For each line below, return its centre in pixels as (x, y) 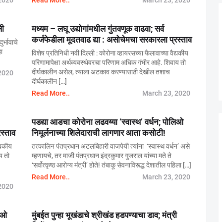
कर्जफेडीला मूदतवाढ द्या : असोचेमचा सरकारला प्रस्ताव (112, 40)
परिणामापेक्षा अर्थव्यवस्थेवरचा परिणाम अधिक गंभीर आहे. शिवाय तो (109, 62)
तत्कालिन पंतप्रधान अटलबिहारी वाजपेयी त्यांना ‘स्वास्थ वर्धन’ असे (111, 146)
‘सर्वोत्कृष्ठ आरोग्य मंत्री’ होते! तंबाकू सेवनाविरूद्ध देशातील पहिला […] (111, 165)
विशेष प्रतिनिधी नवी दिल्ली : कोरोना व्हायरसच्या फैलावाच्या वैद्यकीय (110, 53)
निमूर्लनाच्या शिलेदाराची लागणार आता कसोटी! (99, 133)
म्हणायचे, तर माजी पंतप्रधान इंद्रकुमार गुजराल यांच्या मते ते (102, 156)
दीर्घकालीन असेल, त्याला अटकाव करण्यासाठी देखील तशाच (101, 72)
